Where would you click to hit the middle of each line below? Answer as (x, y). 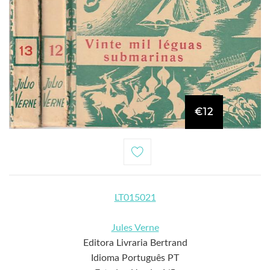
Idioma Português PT (135, 258)
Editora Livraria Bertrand (135, 243)
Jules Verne (135, 228)
